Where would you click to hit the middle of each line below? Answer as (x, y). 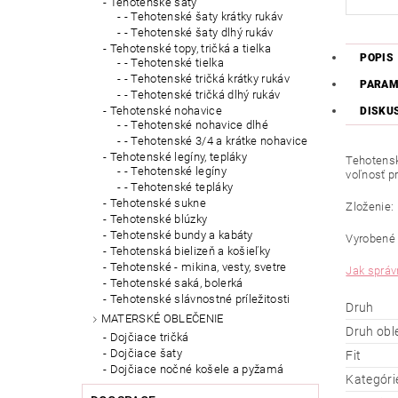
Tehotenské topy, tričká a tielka (191, 49)
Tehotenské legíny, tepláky (179, 157)
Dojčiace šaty (146, 354)
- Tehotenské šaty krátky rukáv (203, 17)
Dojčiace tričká (149, 338)
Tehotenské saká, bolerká (176, 283)
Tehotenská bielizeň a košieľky (190, 251)
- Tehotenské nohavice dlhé (196, 125)
